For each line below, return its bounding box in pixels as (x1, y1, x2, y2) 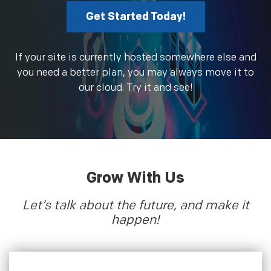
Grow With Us (87, 169, 184, 188)
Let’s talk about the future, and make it (22, 198, 249, 214)
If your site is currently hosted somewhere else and (15, 51, 256, 64)
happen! (111, 212, 160, 228)
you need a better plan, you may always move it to (17, 67, 254, 79)
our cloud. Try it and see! (78, 82, 193, 94)
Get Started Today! (85, 10, 186, 24)
